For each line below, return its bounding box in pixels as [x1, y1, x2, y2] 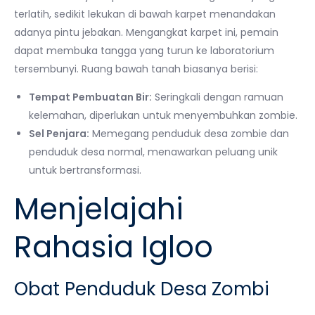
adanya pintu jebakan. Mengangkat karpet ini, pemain [14, 25, 278, 39]
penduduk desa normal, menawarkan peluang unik [29, 145, 278, 159]
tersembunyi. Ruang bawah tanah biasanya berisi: [14, 62, 258, 76]
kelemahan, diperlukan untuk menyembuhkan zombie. [29, 108, 297, 122]
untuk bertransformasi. [29, 163, 141, 177]
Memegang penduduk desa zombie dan [89, 127, 289, 141]
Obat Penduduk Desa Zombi [14, 276, 269, 302]
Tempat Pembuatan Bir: [29, 90, 152, 104]
